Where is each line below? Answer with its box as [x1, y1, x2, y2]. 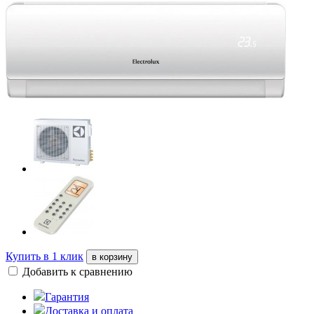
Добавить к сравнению [22, 266, 132, 278]
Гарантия [45, 291, 89, 303]
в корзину [92, 252, 132, 263]
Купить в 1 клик [6, 250, 83, 263]
